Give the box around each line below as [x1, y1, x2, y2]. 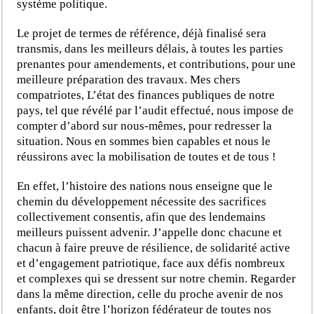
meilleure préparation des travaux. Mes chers [17, 72, 241, 86]
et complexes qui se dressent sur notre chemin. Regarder [17, 271, 296, 285]
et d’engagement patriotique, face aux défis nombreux [17, 256, 286, 270]
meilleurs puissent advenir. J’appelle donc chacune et [17, 225, 282, 239]
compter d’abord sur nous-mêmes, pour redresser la [17, 118, 273, 132]
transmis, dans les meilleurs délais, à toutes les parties [17, 41, 284, 55]
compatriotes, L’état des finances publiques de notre [17, 88, 275, 102]
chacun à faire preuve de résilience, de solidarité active [17, 240, 291, 254]
